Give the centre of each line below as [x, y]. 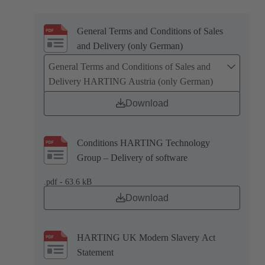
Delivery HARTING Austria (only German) [131, 81]
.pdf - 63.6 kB [68, 182]
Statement [95, 252]
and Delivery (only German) [130, 46]
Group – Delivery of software [132, 158]
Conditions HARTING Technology [143, 143]
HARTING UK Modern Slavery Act [146, 237]
